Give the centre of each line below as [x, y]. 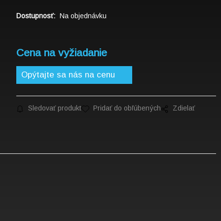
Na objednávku [83, 16]
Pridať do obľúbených [127, 108]
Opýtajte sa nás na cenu [68, 75]
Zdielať [184, 108]
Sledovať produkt [55, 108]
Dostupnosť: [37, 16]
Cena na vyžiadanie [61, 53]
